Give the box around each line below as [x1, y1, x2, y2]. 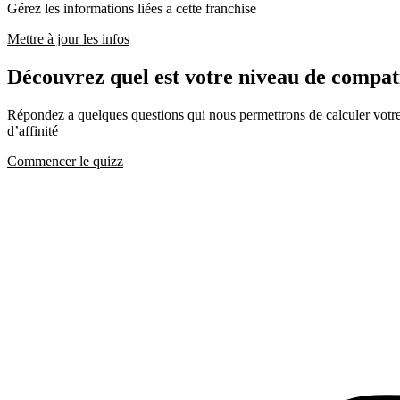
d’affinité [7, 122, 58, 138]
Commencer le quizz [7, 153, 123, 169]
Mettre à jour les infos [7, 31, 129, 47]
